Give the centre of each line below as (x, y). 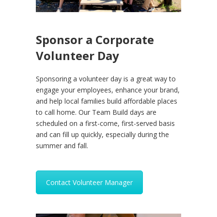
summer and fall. (62, 146)
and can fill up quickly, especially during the (102, 135)
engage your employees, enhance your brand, (108, 90)
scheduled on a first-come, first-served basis (105, 124)
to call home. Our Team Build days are (96, 112)
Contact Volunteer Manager (89, 183)
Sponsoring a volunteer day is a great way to (106, 79)
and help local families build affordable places (107, 101)
